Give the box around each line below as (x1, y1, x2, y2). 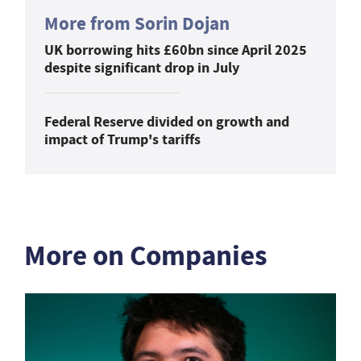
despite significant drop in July (44, 57, 239, 77)
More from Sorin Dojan (44, 10, 230, 36)
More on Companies (24, 236, 268, 275)
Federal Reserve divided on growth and (44, 111, 289, 131)
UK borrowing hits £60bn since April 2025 (44, 39, 307, 60)
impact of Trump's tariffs (44, 129, 201, 149)
